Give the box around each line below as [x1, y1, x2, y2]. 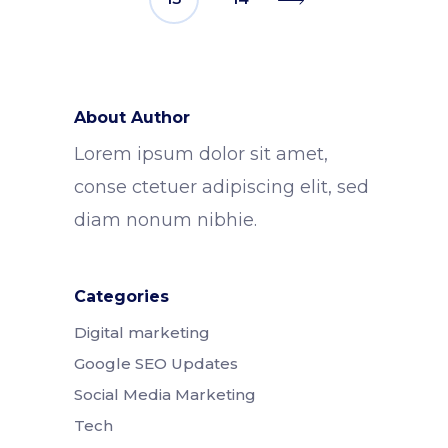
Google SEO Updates [74, 354, 238, 374]
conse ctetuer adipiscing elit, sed [74, 176, 369, 199]
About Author [74, 108, 190, 128]
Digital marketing [74, 323, 210, 343]
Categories [74, 287, 169, 307]
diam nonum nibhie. [74, 209, 257, 232]
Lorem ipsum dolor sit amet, [74, 143, 328, 166]
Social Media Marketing [74, 385, 256, 405]
